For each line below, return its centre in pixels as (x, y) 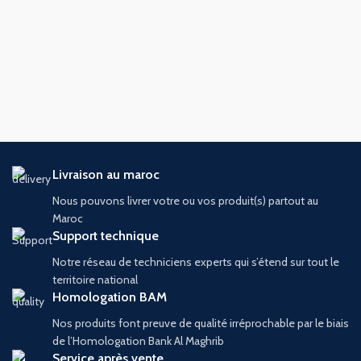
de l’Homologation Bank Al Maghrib (138, 340)
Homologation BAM (110, 297)
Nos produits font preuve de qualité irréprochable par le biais (201, 323)
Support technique (106, 235)
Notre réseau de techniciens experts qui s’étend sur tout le (196, 261)
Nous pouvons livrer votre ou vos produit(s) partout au (185, 200)
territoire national (95, 279)
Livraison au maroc (106, 174)
